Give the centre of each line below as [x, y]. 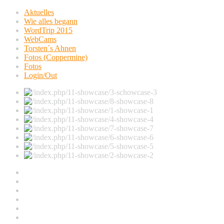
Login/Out [40, 75]
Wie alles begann [51, 21]
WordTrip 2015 [48, 30]
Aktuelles [39, 12]
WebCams [40, 39]
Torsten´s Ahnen [50, 48]
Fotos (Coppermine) [56, 57]
